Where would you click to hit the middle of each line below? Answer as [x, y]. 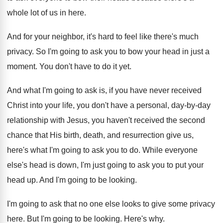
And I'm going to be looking [87, 180]
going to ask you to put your [155, 165]
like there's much [169, 37]
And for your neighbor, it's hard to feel [72, 37]
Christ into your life [40, 105]
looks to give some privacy [168, 204]
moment [21, 66]
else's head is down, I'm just [56, 165]
